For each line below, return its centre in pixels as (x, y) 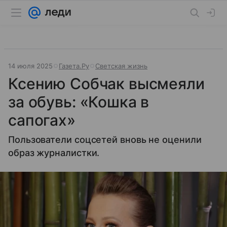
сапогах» (42, 120)
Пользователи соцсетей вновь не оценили (105, 140)
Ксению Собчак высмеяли (106, 84)
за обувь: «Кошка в (79, 102)
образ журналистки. (54, 153)
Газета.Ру (74, 66)
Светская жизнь (121, 66)
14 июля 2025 (30, 66)
